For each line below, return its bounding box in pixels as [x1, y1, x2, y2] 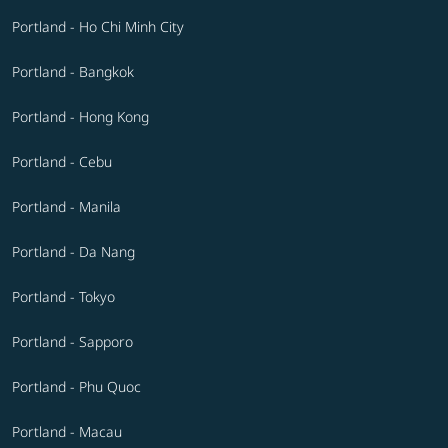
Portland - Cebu [12, 151, 112, 171]
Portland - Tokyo [12, 286, 115, 306]
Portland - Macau [12, 421, 122, 441]
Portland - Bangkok [12, 61, 134, 81]
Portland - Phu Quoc [12, 376, 141, 396]
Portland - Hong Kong [12, 106, 149, 126]
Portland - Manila [12, 196, 121, 216]
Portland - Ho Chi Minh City [12, 16, 184, 36]
